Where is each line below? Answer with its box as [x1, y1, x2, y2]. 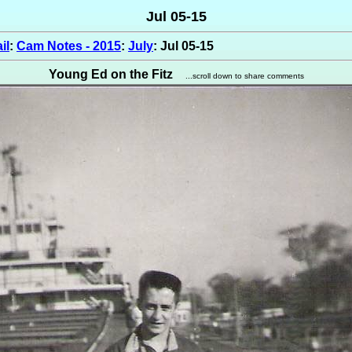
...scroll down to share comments [185, 71, 304, 80]
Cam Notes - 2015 [16, 39, 121, 53]
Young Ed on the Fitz [48, 68, 173, 81]
